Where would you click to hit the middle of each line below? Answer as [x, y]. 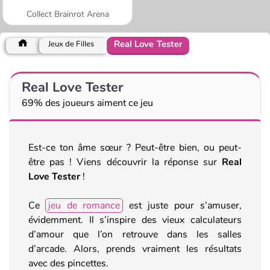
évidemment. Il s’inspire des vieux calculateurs [135, 220]
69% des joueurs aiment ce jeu [87, 103]
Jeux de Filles [71, 44]
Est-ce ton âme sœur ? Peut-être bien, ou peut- [135, 147]
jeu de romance [84, 205]
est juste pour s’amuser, [182, 205]
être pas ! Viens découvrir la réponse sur [125, 162]
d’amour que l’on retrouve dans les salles [135, 234]
